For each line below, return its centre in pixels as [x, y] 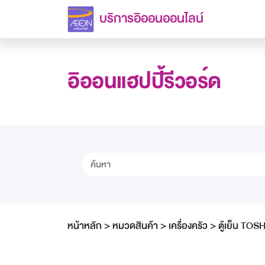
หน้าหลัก [85, 225]
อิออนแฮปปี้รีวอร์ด [144, 82]
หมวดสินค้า [135, 225]
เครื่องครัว [188, 225]
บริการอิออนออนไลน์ [151, 19]
